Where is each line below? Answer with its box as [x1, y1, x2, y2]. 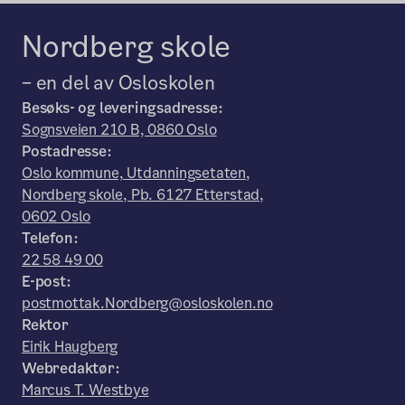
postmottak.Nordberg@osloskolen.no [22, 293, 273, 314]
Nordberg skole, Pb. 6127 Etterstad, [22, 184, 265, 205]
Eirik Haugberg [22, 336, 118, 357]
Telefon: [22, 228, 79, 249]
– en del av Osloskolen [22, 70, 215, 96]
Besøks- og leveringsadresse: [22, 98, 223, 118]
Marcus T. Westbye [22, 380, 149, 400]
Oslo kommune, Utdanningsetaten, [22, 163, 250, 184]
